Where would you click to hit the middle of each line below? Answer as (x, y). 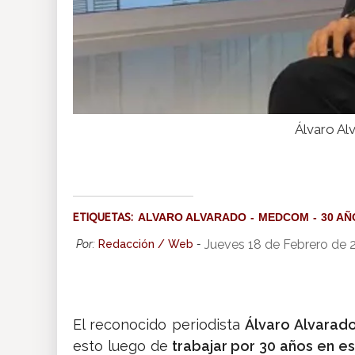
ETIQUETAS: (105, 218)
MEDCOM (284, 218)
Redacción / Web (146, 244)
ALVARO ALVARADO (192, 218)
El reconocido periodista (159, 325)
